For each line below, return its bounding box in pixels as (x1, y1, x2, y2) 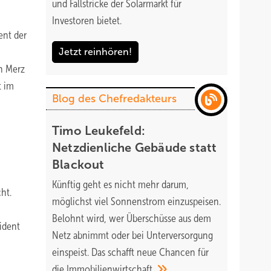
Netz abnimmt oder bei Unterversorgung (52, 229, 213, 241)
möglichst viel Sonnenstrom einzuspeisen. (52, 195, 221, 207)
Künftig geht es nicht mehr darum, (52, 178, 189, 191)
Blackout (52, 158, 105, 171)
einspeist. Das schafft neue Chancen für (52, 246, 209, 258)
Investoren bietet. (52, 15, 124, 27)
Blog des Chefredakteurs (52, 93, 177, 105)
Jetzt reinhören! (59, 47, 132, 57)
